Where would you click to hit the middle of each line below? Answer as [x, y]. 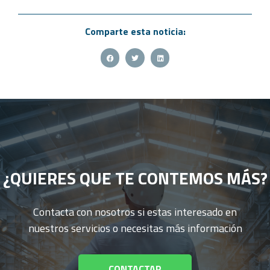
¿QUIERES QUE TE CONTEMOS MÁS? [135, 178]
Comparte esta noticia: [135, 32]
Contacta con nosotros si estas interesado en [135, 212]
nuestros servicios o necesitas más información [135, 228]
